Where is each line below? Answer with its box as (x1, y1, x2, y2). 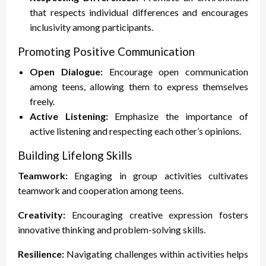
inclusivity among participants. (30, 21, 153, 33)
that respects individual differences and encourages (30, 7, 248, 18)
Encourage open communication (102, 66, 248, 78)
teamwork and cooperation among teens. (18, 185, 183, 197)
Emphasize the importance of (107, 110, 249, 122)
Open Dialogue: (30, 66, 103, 78)
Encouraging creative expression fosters (65, 209, 248, 221)
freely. (30, 96, 55, 107)
